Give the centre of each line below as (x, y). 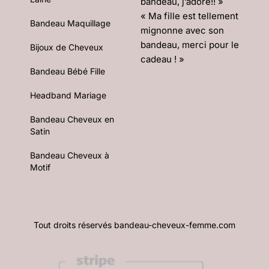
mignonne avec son (182, 31)
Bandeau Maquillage (70, 23)
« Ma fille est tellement (189, 16)
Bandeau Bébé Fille (68, 71)
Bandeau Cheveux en (72, 119)
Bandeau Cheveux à (70, 155)
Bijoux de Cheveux (67, 47)
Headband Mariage (68, 95)
